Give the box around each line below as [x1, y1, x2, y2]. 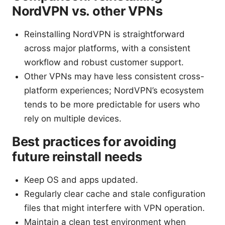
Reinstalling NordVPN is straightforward [24, 29, 185, 40]
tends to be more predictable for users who [24, 99, 200, 110]
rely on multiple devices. [24, 114, 122, 124]
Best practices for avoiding [12, 134, 177, 150]
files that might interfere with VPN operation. [24, 203, 205, 213]
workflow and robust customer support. [24, 57, 184, 68]
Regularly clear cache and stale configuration [24, 189, 205, 199]
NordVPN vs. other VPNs [12, 3, 163, 19]
